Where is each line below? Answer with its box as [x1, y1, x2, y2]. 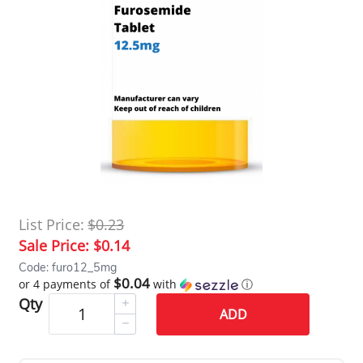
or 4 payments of [19, 275, 114, 292]
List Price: [19, 214, 85, 234]
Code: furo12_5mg [19, 258, 117, 275]
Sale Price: [19, 235, 94, 255]
